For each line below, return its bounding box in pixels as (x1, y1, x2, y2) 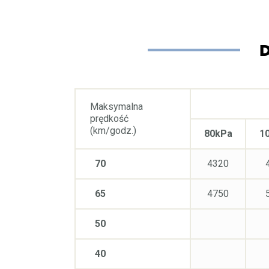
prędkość (90, 112, 128, 124)
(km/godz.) (90, 124, 136, 136)
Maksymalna (90, 100, 143, 112)
